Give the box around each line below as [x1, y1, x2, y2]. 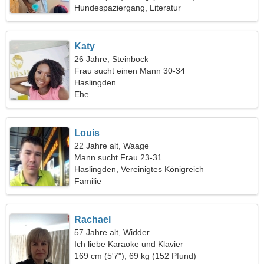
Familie [74, 176, 102, 186]
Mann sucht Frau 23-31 [74, 153, 163, 162]
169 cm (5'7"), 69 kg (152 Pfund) [74, 251, 197, 260]
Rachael [74, 214, 111, 225]
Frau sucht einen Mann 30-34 [74, 66, 186, 75]
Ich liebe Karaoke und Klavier [74, 239, 184, 249]
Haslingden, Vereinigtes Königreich [74, 164, 204, 174]
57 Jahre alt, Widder [74, 227, 150, 237]
